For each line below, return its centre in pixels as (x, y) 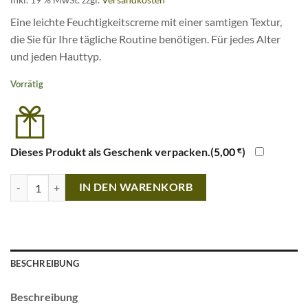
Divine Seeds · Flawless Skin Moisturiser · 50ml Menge (125, 181)
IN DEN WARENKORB (136, 187)
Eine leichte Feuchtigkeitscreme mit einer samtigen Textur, (146, 21)
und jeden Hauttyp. (56, 56)
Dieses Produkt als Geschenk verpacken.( (112, 152)
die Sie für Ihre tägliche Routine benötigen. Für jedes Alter (145, 38)
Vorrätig (27, 84)
